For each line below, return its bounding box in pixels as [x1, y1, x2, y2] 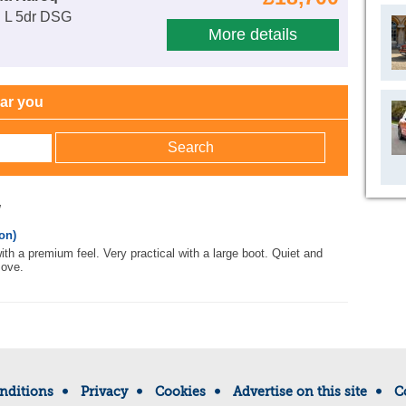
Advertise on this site [232, 383, 367, 399]
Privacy [80, 383, 128, 399]
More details [208, 25, 297, 44]
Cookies [154, 383, 206, 399]
